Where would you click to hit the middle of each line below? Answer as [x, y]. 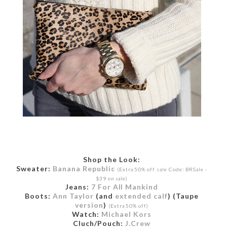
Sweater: [34, 168]
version [89, 205]
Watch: [86, 214]
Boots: [37, 196]
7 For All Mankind [125, 186]
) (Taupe [183, 196]
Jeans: [78, 186]
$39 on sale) [112, 178]
